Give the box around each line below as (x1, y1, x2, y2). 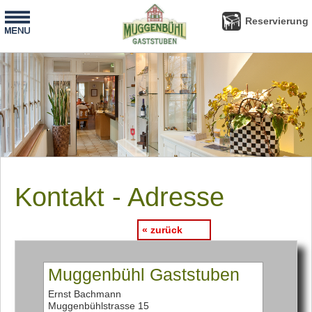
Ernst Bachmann (48, 288, 122, 300)
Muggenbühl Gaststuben (48, 265, 240, 285)
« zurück (142, 224, 182, 235)
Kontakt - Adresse (15, 182, 224, 212)
